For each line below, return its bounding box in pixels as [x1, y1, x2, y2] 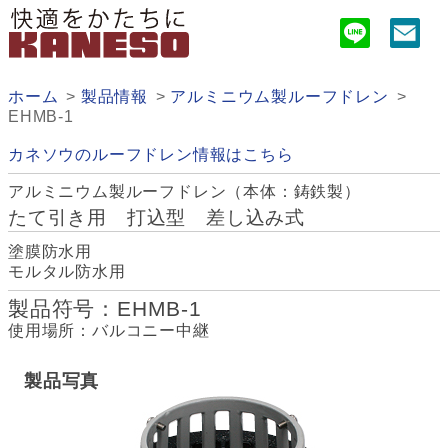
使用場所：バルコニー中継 [8, 322, 210, 340]
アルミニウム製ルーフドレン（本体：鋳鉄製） [8, 183, 361, 201]
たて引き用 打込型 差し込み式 [8, 207, 305, 229]
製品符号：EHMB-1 [8, 297, 202, 321]
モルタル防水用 [8, 263, 126, 281]
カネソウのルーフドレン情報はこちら [8, 146, 294, 164]
